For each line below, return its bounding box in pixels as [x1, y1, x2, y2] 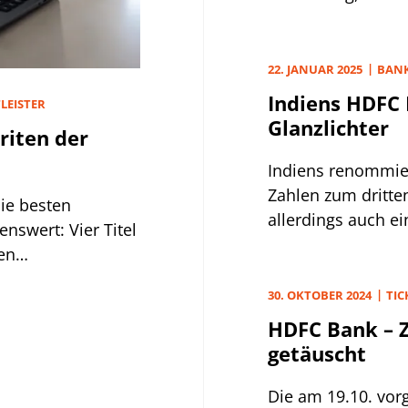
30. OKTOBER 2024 [268, 287, 372, 303]
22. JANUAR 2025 [268, 61, 362, 77]
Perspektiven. [268, 7, 371, 29]
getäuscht [268, 340, 366, 367]
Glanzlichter [268, 114, 389, 141]
